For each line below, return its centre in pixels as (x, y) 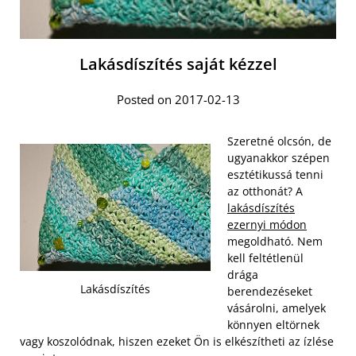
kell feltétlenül (265, 258)
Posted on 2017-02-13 (178, 100)
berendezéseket (270, 292)
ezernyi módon (267, 225)
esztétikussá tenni (275, 175)
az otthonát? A (265, 192)
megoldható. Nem (275, 242)
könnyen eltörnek (273, 325)
